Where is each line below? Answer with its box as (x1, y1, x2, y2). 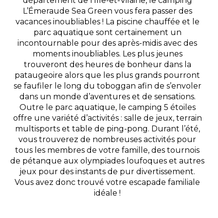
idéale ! (94, 188, 121, 198)
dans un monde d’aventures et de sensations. (19, 91, 196, 101)
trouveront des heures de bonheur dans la (23, 59, 191, 69)
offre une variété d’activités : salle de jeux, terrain (13, 113, 202, 123)
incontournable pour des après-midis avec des (18, 38, 197, 48)
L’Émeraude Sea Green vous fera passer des (22, 6, 192, 16)
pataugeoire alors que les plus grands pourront (15, 70, 200, 80)
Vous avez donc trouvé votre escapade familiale (15, 177, 200, 187)
